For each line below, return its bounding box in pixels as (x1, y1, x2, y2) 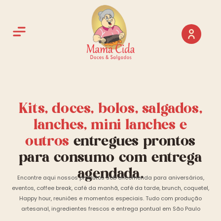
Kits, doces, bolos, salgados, (18, 102, 203, 116)
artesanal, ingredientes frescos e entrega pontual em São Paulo (21, 204, 200, 213)
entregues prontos (73, 134, 196, 149)
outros (25, 134, 74, 149)
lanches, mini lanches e (34, 118, 187, 133)
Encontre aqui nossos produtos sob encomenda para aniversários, (17, 173, 204, 182)
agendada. (77, 167, 144, 182)
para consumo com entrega (18, 150, 203, 165)
